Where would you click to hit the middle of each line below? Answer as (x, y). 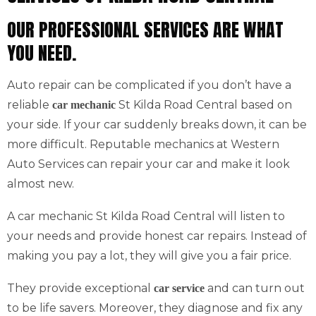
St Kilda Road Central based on (204, 105)
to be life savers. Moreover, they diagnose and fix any (155, 308)
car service (179, 288)
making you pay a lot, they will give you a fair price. (149, 256)
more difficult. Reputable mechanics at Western (143, 144)
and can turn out (255, 288)
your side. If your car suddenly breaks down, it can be (157, 124)
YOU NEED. (42, 53)
